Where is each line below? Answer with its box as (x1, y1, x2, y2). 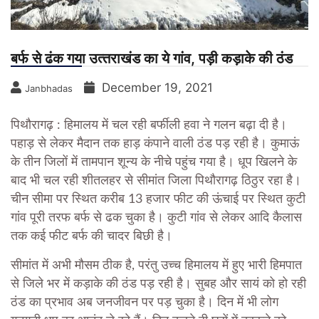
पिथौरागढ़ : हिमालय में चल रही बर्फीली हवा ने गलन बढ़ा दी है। (11, 119, 287, 132)
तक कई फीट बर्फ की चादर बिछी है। (11, 230, 172, 244)
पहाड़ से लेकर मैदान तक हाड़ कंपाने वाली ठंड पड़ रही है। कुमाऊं (11, 137, 299, 151)
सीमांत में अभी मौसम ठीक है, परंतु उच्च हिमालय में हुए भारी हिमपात (11, 259, 302, 273)
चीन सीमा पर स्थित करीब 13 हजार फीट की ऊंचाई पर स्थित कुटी (11, 193, 305, 206)
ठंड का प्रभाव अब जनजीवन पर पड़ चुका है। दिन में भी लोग (11, 296, 278, 310)
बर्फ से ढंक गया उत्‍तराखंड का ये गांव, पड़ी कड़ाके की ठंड (11, 50, 293, 68)
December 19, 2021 (102, 80, 213, 95)
